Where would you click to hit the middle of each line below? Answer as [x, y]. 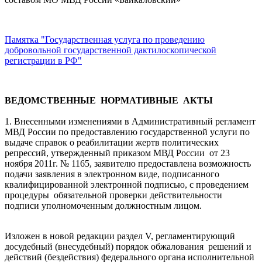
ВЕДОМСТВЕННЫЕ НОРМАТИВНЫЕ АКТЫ [109, 100]
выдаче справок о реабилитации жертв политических [112, 142]
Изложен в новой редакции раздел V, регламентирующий [121, 236]
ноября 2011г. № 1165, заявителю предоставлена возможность [128, 163]
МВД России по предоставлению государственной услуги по [127, 132]
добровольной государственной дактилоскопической [111, 50]
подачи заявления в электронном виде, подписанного [112, 174]
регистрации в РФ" [43, 60]
